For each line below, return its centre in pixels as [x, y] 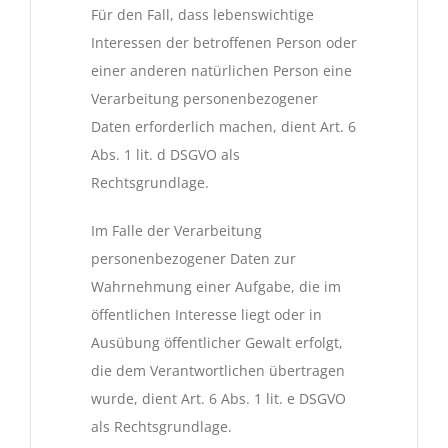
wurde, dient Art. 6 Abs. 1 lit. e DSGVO [218, 399]
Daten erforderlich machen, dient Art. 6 [223, 127]
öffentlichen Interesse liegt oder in [206, 315]
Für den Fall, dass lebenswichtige [202, 15]
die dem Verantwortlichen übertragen [218, 371]
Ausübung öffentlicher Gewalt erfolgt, [217, 343]
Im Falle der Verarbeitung [176, 231]
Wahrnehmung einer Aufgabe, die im [216, 287]
